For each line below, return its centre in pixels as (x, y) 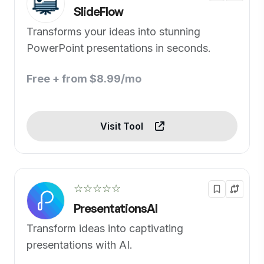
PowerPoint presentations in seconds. (119, 48)
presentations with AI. (80, 245)
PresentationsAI (115, 208)
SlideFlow (98, 11)
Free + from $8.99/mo (84, 79)
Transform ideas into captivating (105, 228)
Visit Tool (123, 126)
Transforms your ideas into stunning (113, 32)
